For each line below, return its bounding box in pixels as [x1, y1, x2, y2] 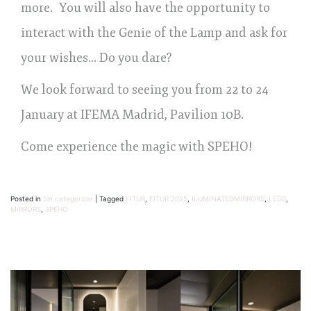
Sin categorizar [43, 194, 93, 203]
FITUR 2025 [149, 194, 187, 203]
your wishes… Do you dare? [21, 49, 175, 65]
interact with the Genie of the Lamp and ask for [21, 24, 287, 40]
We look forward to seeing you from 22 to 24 [21, 81, 269, 97]
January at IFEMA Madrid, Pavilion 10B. [21, 106, 244, 122]
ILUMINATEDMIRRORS [192, 194, 264, 203]
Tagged [99, 194, 126, 203]
